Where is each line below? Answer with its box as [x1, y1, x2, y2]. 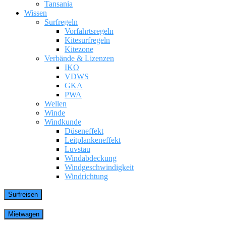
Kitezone [65, 45, 93, 53]
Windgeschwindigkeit [65, 163, 134, 172]
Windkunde [44, 118, 81, 126]
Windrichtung [65, 172, 108, 181]
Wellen [44, 99, 67, 108]
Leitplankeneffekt [65, 136, 121, 144]
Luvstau [65, 145, 90, 153]
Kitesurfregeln [65, 36, 110, 44]
